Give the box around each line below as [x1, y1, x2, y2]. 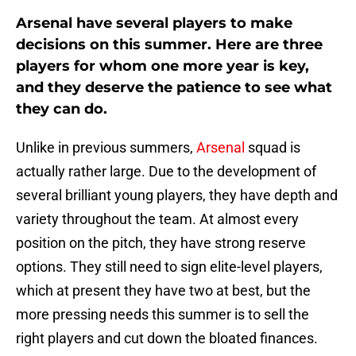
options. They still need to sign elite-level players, [16, 258, 323, 276]
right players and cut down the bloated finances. [16, 330, 318, 347]
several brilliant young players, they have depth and [16, 187, 338, 204]
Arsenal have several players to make [16, 14, 292, 33]
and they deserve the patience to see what [16, 79, 332, 97]
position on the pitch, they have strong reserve [16, 234, 306, 252]
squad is [245, 139, 300, 157]
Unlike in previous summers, [16, 139, 196, 157]
